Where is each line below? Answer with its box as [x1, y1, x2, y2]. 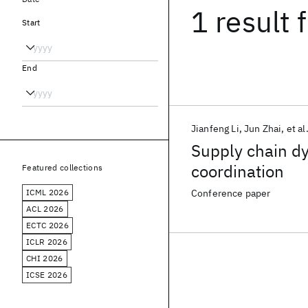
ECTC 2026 [26, 220, 69, 230]
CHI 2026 [26, 253, 63, 263]
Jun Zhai [244, 122, 282, 135]
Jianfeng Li [191, 122, 239, 135]
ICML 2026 [26, 187, 69, 197]
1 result [191, 3, 291, 41]
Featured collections [22, 162, 103, 173]
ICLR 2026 [26, 236, 67, 247]
